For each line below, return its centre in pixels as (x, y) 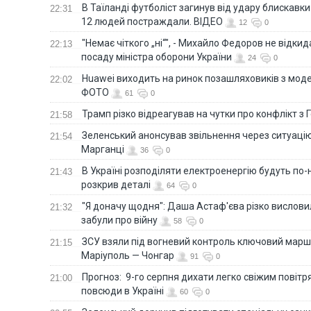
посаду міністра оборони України (157, 57)
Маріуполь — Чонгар (128, 255)
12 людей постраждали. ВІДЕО (152, 21)
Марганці (103, 149)
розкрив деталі (116, 184)
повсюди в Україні (123, 291)
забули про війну (119, 220)
